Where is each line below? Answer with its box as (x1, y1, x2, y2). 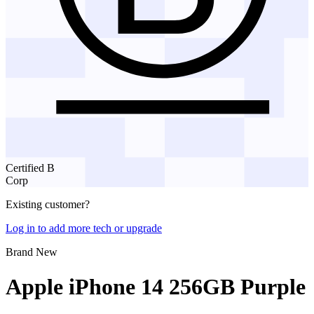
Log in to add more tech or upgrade (6, 222, 162, 235)
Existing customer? (6, 198, 93, 211)
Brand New (6, 246, 57, 259)
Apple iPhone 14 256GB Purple (6, 273, 306, 299)
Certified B (6, 162, 55, 175)
